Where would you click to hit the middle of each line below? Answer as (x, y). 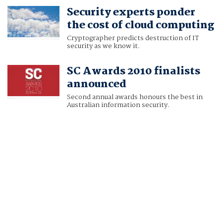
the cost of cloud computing (140, 26)
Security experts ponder (131, 13)
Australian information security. (118, 105)
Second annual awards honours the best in (135, 97)
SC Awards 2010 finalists (133, 72)
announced (96, 84)
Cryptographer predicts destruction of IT (133, 38)
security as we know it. (103, 46)
